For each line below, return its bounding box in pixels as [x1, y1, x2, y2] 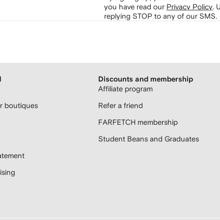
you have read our [104, 2, 166, 10]
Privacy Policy [166, 2, 213, 10]
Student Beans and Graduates [98, 135, 199, 142]
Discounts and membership [98, 76, 193, 83]
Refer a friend [98, 102, 143, 109]
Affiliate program [98, 85, 153, 92]
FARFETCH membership [98, 118, 178, 126]
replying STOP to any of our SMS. [104, 12, 217, 20]
